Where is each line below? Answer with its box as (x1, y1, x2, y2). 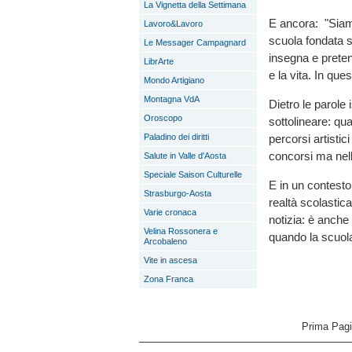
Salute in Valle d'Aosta (144, 151, 226, 160)
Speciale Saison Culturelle (144, 170, 242, 179)
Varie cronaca (144, 207, 196, 217)
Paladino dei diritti (144, 132, 209, 141)
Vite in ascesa (144, 255, 197, 265)
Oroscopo (144, 113, 182, 123)
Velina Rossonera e (144, 226, 218, 236)
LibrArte (144, 57, 174, 66)
